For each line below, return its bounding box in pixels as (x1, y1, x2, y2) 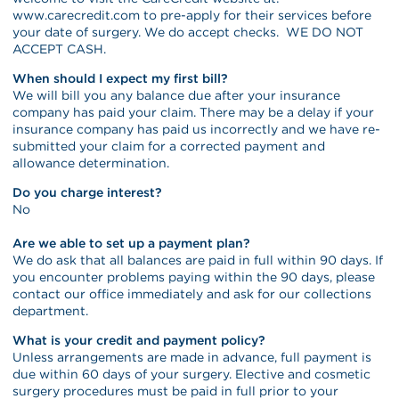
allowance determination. (12, 155, 170, 170)
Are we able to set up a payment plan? (12, 235, 251, 250)
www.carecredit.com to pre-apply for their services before (12, 7, 372, 22)
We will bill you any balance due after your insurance (12, 87, 341, 102)
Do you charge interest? (12, 184, 163, 199)
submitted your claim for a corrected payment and (12, 138, 326, 153)
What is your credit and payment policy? (12, 332, 266, 347)
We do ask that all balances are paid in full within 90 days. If (12, 252, 384, 267)
